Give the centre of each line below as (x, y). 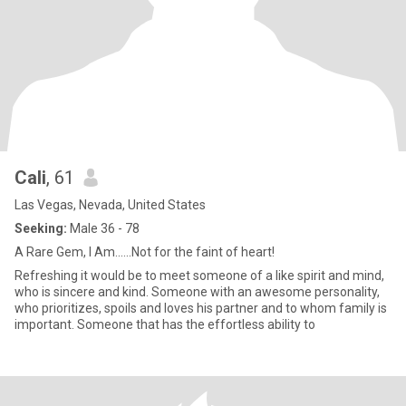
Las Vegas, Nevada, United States (110, 205)
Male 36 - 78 (103, 228)
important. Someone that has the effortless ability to (165, 324)
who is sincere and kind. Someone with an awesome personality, (83, 292)
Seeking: (41, 228)
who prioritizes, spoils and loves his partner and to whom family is (201, 308)
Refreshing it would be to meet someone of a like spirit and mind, (199, 275)
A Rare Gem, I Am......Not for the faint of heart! (145, 252)
